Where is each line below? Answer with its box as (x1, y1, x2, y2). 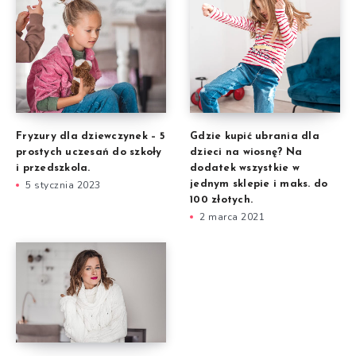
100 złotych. (190, 194, 253, 205)
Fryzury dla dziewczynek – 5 (16, 130, 164, 141)
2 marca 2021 (199, 210, 265, 223)
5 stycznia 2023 (25, 178, 101, 192)
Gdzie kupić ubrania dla (190, 130, 319, 141)
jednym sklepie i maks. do (190, 178, 328, 189)
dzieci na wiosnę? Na (190, 146, 302, 157)
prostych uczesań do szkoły (16, 146, 162, 157)
